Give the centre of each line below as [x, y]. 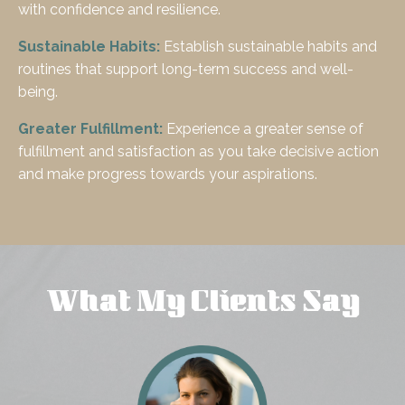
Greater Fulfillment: [90, 129]
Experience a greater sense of [263, 129]
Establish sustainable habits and [268, 47]
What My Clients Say [202, 305]
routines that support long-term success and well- [186, 70]
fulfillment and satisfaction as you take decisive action [198, 152]
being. [38, 92]
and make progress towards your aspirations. [168, 174]
